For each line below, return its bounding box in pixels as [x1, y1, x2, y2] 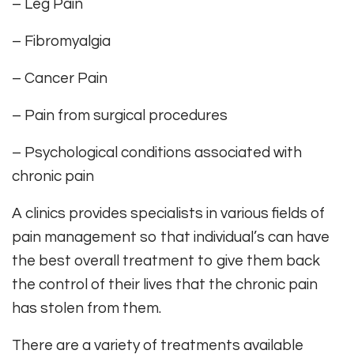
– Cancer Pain [12, 70, 107, 87]
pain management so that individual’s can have [12, 229, 330, 246]
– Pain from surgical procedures [12, 107, 228, 124]
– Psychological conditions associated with [12, 145, 302, 161]
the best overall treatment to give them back [12, 253, 320, 269]
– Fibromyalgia [12, 33, 111, 50]
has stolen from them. [12, 300, 161, 317]
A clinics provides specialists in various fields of [12, 205, 325, 222]
